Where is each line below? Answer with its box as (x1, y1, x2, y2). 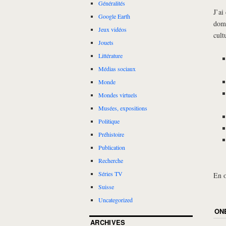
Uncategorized (98, 196, 133, 204)
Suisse (98, 183, 114, 191)
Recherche (98, 156, 123, 165)
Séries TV (98, 169, 123, 178)
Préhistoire (98, 130, 124, 139)
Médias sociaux (98, 65, 136, 73)
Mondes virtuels (98, 91, 137, 99)
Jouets (98, 38, 114, 47)
